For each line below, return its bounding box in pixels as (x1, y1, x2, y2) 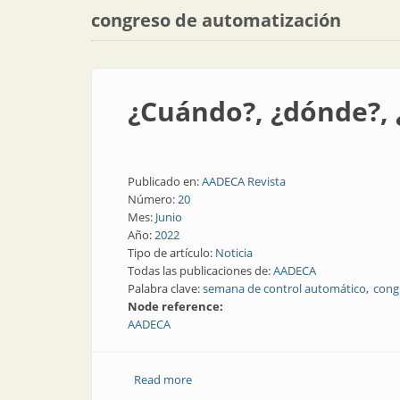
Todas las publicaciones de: (128, 262, 273, 279)
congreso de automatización (91, 8, 341, 32)
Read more (133, 371, 192, 387)
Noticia (215, 245, 253, 261)
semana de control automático (203, 280, 366, 296)
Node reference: (128, 298, 226, 314)
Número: (128, 191, 178, 207)
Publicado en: (128, 173, 202, 189)
